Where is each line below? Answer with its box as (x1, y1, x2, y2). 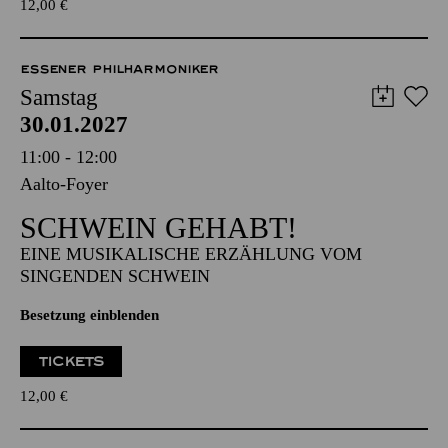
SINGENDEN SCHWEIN (20, 265, 210, 286)
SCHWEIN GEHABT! (20, 210, 297, 244)
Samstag (20, 84, 98, 110)
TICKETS (38, 352, 105, 370)
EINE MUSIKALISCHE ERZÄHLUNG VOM (20, 243, 362, 264)
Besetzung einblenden (20, 306, 159, 323)
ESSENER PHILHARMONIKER (20, 61, 220, 76)
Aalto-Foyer (20, 173, 108, 194)
